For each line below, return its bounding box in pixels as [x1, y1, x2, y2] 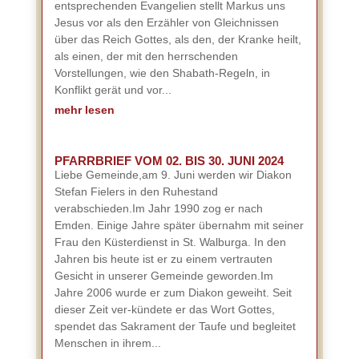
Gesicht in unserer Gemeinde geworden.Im [54, 269, 273, 282]
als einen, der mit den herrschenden [54, 50, 238, 63]
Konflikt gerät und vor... [54, 83, 171, 96]
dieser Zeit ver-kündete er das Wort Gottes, [54, 303, 275, 316]
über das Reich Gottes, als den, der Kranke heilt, [54, 33, 301, 46]
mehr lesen [54, 103, 115, 116]
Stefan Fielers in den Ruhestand [54, 185, 218, 198]
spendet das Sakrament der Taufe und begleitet [54, 320, 296, 333]
